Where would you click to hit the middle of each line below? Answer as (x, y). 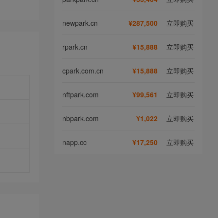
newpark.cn (80, 23)
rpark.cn (75, 46)
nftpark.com (81, 94)
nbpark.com (81, 118)
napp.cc (74, 142)
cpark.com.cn (83, 70)
